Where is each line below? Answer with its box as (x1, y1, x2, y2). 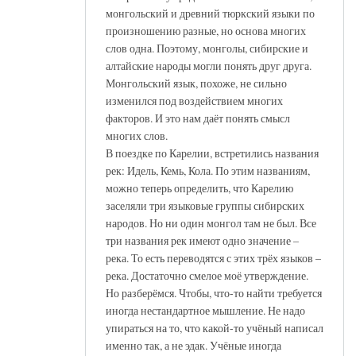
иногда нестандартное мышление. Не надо (106, 302, 305, 318)
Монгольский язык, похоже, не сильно (106, 75, 287, 91)
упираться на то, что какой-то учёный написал (106, 319, 323, 335)
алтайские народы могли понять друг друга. (106, 57, 311, 73)
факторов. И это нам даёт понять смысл (106, 110, 290, 126)
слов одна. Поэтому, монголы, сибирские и (106, 40, 308, 56)
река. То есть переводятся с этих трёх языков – (106, 250, 321, 265)
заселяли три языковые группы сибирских (106, 197, 304, 213)
